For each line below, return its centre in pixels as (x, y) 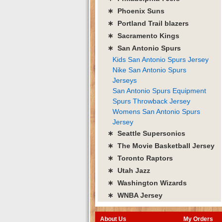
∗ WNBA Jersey (135, 195)
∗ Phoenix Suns (136, 11)
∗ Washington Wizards (147, 183)
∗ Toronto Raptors (140, 158)
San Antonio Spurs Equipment (159, 90)
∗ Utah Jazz (129, 170)
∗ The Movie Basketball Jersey (161, 145)
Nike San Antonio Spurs (149, 70)
